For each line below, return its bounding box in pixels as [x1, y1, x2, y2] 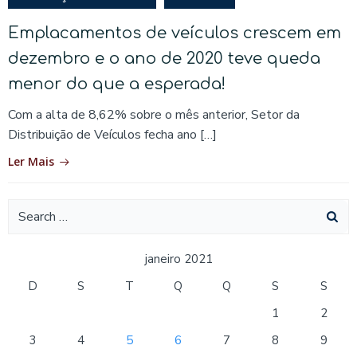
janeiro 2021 [144, 250, 213, 267]
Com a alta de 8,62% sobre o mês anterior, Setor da [8, 105, 300, 124]
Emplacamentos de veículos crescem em [8, 23, 341, 42]
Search [8, 199, 45, 218]
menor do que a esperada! [8, 74, 226, 93]
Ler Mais [8, 153, 54, 169]
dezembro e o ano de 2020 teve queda [8, 49, 320, 68]
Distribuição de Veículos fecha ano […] [8, 125, 217, 143]
